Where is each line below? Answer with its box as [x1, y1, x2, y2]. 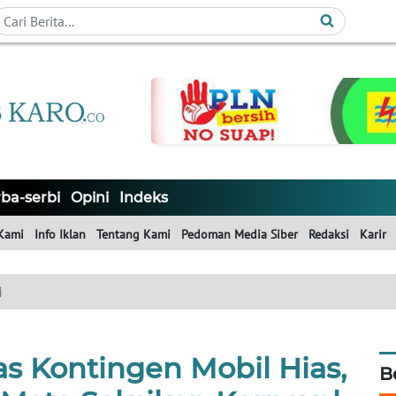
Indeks [119, 189, 168, 207]
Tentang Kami [96, 226, 171, 243]
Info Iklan [34, 226, 86, 243]
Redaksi [308, 226, 349, 243]
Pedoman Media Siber [181, 226, 298, 243]
